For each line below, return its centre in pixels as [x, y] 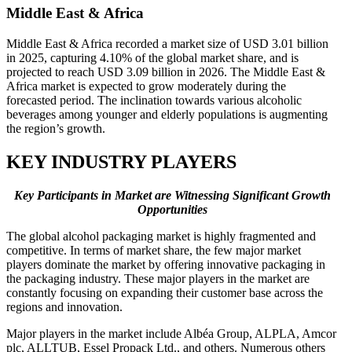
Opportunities [172, 209]
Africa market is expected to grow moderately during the [146, 86]
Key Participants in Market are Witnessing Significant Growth [172, 195]
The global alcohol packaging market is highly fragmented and [161, 236]
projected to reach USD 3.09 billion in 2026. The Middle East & [166, 72]
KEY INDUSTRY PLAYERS [121, 162]
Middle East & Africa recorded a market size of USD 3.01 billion [167, 44]
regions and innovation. [64, 306]
